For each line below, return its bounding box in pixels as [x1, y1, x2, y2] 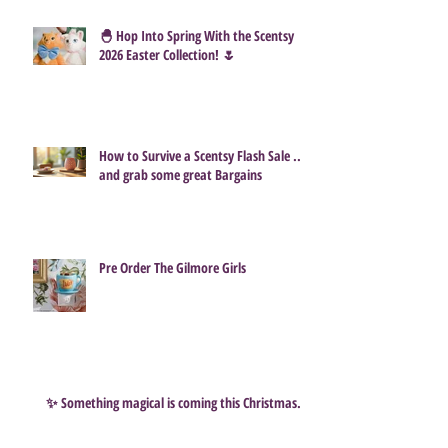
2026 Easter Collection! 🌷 [99, 44, 236, 64]
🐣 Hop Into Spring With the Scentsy [99, 25, 294, 45]
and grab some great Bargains [99, 164, 262, 184]
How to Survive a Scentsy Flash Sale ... [99, 145, 305, 165]
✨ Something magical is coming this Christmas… [46, 392, 308, 412]
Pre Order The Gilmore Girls [99, 257, 246, 277]
